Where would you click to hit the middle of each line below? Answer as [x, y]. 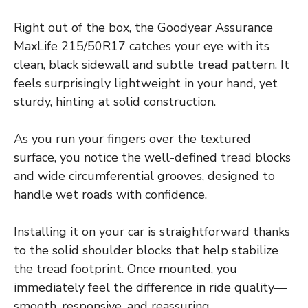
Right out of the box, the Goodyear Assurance [143, 28]
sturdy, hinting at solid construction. [115, 102]
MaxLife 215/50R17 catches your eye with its [142, 46]
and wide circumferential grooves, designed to [144, 176]
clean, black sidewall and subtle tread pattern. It [152, 65]
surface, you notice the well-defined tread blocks [152, 158]
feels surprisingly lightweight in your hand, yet [146, 84]
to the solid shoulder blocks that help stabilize [146, 251]
